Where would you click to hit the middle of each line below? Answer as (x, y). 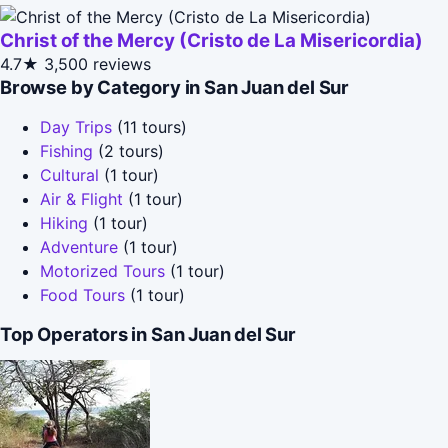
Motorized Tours (102, 270)
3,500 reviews (97, 63)
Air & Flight (81, 198)
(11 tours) (149, 126)
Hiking (64, 222)
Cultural (69, 174)
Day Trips (76, 126)
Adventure (79, 246)
